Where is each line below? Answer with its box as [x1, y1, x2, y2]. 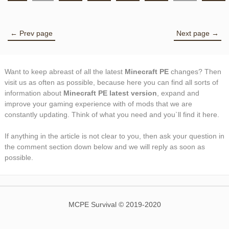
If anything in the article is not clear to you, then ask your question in [5, 132, 224, 141]
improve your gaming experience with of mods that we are [5, 100, 192, 108]
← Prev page [10, 29, 53, 38]
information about [5, 89, 63, 98]
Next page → [176, 29, 219, 38]
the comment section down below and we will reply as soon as [5, 143, 205, 151]
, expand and [157, 89, 199, 98]
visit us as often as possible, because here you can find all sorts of [5, 78, 218, 87]
